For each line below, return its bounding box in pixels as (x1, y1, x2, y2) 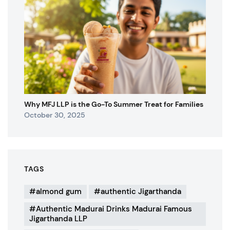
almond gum (36, 186, 82, 197)
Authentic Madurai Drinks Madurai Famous (36, 204, 192, 215)
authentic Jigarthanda (101, 186, 181, 197)
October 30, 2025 (24, 110, 85, 120)
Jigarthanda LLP (29, 214, 87, 224)
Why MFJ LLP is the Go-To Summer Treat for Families (24, 100, 203, 109)
